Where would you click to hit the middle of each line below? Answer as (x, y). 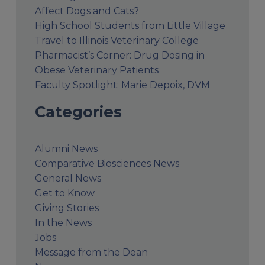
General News (68, 178)
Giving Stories (67, 208)
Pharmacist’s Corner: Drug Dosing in (119, 55)
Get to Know (64, 193)
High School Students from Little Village (130, 25)
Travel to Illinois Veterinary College (117, 40)
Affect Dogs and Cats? (87, 11)
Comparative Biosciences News (107, 163)
